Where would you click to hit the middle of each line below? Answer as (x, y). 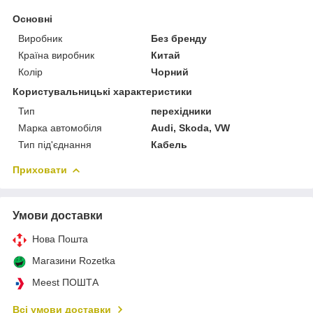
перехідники (182, 111)
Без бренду (179, 38)
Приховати (40, 169)
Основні (32, 19)
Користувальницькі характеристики (102, 91)
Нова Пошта (60, 239)
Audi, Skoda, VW (191, 128)
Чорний (170, 72)
